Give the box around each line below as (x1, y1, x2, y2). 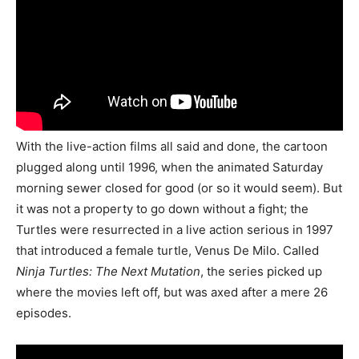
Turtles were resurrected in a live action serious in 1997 (16, 222, 333, 237)
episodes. (16, 305, 71, 321)
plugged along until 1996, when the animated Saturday (16, 159, 323, 175)
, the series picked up (200, 264, 322, 279)
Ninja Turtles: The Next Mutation (16, 264, 200, 279)
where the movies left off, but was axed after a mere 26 (16, 284, 328, 300)
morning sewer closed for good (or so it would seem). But (16, 180, 342, 196)
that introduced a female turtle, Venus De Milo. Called (16, 243, 319, 258)
